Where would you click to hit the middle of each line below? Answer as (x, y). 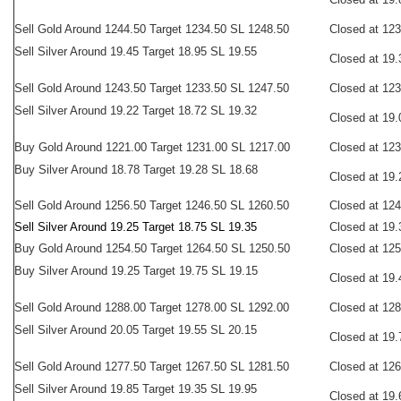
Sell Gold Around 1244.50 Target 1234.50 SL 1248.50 (152, 29)
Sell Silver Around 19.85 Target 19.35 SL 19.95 (136, 389)
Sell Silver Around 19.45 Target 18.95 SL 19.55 (136, 51)
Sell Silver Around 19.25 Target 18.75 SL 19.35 (136, 227)
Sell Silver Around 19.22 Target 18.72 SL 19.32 (136, 111)
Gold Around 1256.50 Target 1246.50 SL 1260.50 (162, 205)
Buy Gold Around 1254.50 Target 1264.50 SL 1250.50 (152, 248)
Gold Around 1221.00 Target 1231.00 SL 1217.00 (162, 147)
